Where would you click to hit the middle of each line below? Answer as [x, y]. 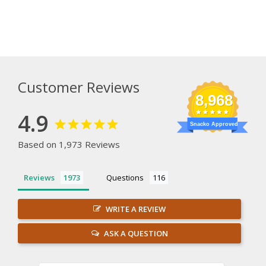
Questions [125, 177]
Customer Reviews [79, 87]
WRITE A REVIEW [136, 209]
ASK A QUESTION [136, 233]
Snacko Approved [214, 124]
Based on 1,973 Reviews [69, 144]
